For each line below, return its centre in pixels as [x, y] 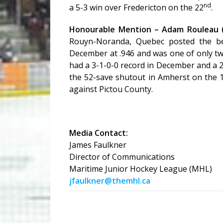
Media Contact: [99, 133]
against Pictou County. [111, 89]
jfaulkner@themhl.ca [110, 181]
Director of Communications [122, 157]
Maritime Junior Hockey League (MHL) [141, 169]
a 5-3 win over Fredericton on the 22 [137, 8]
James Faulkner [98, 145]
